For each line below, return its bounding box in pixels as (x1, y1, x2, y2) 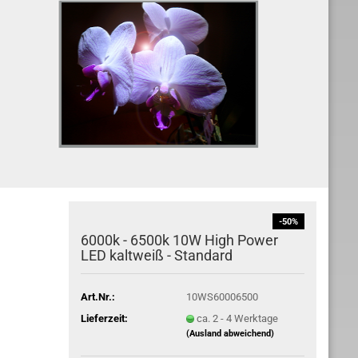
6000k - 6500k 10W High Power (81, 232, 279, 249)
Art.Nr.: (81, 290, 116, 303)
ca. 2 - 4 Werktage (196, 312, 278, 324)
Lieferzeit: (81, 312, 129, 324)
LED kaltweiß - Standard (81, 247, 233, 264)
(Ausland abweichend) (185, 328, 274, 339)
